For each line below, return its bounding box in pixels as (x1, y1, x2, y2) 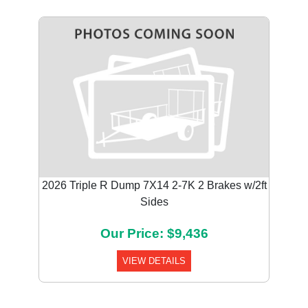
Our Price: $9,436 (100, 226, 208, 241)
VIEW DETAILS (122, 256, 186, 267)
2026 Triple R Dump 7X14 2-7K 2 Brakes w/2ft (41, 179, 267, 192)
